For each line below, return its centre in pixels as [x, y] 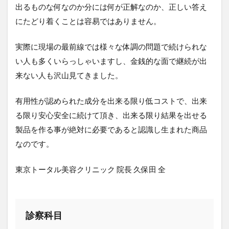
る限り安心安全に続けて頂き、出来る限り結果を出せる [111, 115]
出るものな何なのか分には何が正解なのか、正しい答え [111, 6]
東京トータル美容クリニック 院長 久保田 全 [90, 169]
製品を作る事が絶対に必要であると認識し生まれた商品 [111, 129]
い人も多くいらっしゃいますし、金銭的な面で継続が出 [111, 61]
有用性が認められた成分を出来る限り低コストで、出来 [111, 100]
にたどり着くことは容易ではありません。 [88, 21]
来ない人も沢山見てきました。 [69, 75]
